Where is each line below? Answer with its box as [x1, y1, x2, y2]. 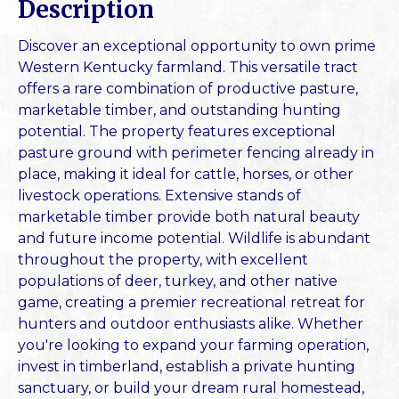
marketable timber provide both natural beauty [18, 208, 360, 226]
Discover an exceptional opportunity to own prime [18, 37, 376, 55]
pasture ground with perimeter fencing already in [18, 144, 374, 162]
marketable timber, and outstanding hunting [18, 102, 341, 119]
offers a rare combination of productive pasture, [18, 80, 358, 98]
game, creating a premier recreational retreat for [18, 294, 365, 312]
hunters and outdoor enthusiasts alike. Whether [18, 315, 363, 333]
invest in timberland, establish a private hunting [18, 358, 355, 376]
